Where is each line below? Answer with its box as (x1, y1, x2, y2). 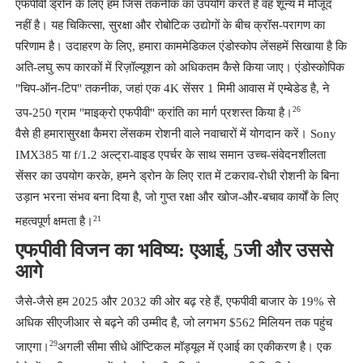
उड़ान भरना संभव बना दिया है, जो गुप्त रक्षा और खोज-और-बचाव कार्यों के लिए (15, 190, 339, 204)
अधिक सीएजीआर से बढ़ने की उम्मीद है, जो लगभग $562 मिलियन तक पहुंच (15, 315, 332, 329)
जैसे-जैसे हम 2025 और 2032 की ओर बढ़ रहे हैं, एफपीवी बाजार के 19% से (15, 294, 335, 308)
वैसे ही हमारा (15, 127, 66, 141)
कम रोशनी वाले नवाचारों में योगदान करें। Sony (135, 127, 336, 141)
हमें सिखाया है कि (275, 40, 347, 53)
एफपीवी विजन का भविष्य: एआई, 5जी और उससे (15, 239, 333, 261)
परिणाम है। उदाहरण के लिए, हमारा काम (15, 40, 182, 53)
